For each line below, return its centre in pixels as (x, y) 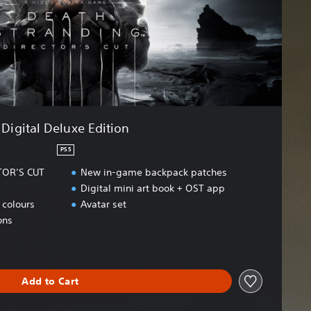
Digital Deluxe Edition (66, 128)
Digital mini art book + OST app (152, 188)
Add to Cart (50, 281)
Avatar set (103, 204)
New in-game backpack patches (153, 173)
